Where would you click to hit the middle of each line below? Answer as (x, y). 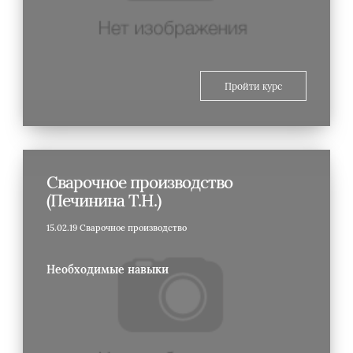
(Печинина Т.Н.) (104, 200)
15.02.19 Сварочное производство (117, 227)
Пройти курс (253, 86)
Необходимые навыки (108, 269)
